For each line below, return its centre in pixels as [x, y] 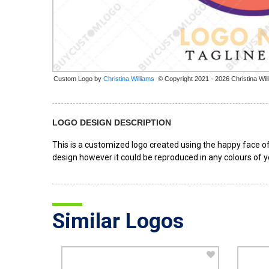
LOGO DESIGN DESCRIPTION [112, 122]
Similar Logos [118, 221]
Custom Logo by [78, 79]
